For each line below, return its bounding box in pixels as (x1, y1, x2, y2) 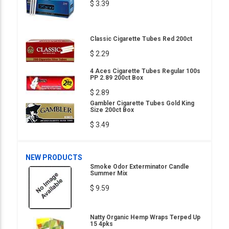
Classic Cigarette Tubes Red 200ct (90, 35, 192, 42)
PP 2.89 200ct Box (90, 74, 143, 81)
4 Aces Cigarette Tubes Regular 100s (90, 67, 200, 75)
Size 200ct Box (90, 106, 134, 113)
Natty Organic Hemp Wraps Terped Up (90, 214, 200, 221)
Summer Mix (90, 170, 127, 177)
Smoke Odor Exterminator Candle (90, 163, 189, 170)
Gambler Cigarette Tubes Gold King (90, 100, 194, 107)
